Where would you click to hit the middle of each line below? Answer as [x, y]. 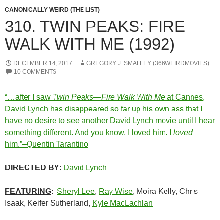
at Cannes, [185, 97]
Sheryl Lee [76, 191]
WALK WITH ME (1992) [90, 44]
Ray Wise [116, 191]
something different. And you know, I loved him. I [89, 132]
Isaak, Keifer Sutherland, [49, 203]
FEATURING [28, 191]
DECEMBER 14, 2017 [43, 63]
